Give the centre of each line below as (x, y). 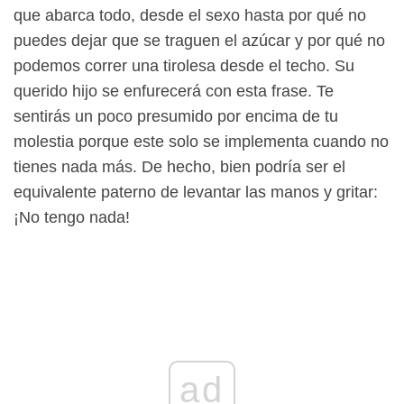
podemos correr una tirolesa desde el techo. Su (184, 65)
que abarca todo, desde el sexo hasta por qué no (190, 15)
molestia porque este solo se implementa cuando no (201, 141)
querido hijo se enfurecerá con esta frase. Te (174, 91)
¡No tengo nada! (72, 217)
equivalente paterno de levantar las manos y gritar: (196, 192)
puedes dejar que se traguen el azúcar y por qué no (199, 40)
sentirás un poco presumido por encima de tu (176, 116)
